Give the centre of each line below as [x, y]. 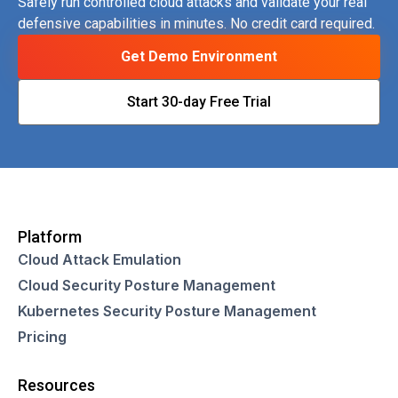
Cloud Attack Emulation [99, 259]
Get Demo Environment [199, 57]
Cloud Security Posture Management [147, 285]
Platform [50, 236]
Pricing [42, 336]
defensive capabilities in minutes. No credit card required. [196, 24]
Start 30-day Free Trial [199, 101]
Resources [56, 385]
